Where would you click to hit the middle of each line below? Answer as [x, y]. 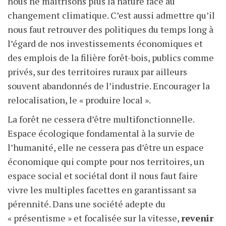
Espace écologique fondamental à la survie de [101, 133]
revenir [197, 218]
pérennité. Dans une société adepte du [87, 204]
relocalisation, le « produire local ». [79, 100]
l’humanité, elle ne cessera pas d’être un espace [106, 148]
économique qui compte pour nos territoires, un [106, 162]
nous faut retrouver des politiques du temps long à [110, 30]
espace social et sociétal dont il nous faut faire [103, 176]
